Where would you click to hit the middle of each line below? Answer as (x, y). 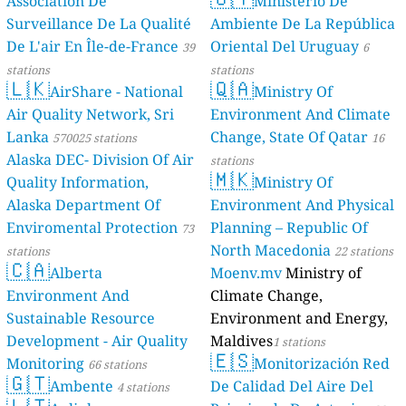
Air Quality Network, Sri (91, 115)
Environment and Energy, (299, 319)
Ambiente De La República (303, 24)
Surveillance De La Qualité (99, 24)
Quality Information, (78, 183)
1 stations (299, 342)
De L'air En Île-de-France (93, 47)
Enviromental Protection (92, 228)
